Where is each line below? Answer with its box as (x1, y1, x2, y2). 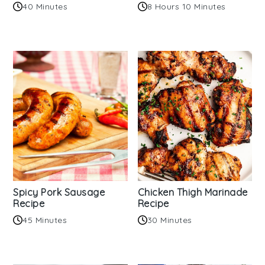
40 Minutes (22, 1, 68, 12)
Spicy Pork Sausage (13, 186, 105, 199)
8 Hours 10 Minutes (147, 1, 226, 12)
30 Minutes (147, 215, 192, 226)
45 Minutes (22, 215, 67, 226)
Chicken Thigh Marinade (137, 186, 248, 199)
